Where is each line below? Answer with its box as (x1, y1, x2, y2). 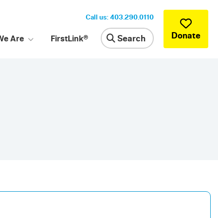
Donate (171, 30, 200, 40)
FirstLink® (51, 33, 89, 43)
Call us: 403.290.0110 (86, 13, 154, 21)
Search (115, 33, 145, 43)
